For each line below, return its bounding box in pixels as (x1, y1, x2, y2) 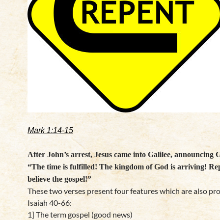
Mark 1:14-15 (27, 126, 73, 135)
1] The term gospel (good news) (27, 210, 133, 219)
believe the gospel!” (27, 175, 91, 183)
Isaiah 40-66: (27, 198, 72, 207)
